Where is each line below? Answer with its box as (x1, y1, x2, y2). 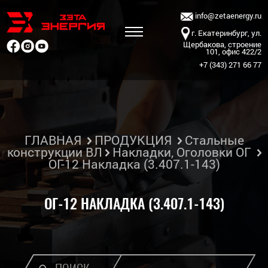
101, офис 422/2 (205, 46, 261, 56)
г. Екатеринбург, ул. (189, 28, 261, 38)
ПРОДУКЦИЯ (94, 132, 172, 148)
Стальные (184, 132, 244, 148)
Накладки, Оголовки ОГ (112, 144, 251, 160)
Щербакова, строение (182, 39, 261, 49)
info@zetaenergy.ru (193, 11, 261, 20)
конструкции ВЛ (7, 144, 102, 160)
